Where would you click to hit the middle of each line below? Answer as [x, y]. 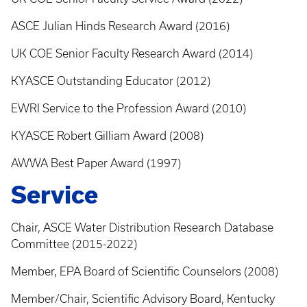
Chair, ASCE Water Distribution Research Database [142, 228]
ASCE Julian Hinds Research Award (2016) [120, 26]
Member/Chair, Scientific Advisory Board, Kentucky [143, 299]
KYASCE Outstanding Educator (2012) [111, 81]
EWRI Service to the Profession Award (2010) [128, 108]
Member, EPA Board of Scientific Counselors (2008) [145, 271]
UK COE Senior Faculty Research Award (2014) [132, 53]
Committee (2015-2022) [74, 244]
